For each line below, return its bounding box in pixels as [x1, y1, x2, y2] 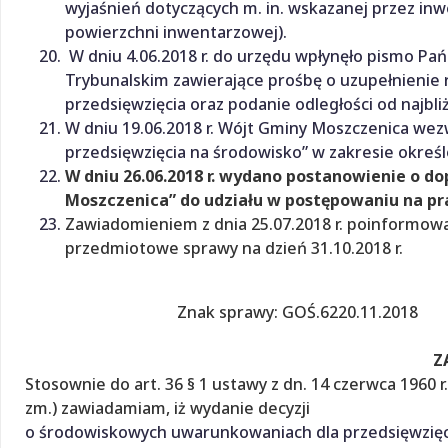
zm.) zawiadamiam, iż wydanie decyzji [25, 396, 310, 419]
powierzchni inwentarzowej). [65, 20, 287, 43]
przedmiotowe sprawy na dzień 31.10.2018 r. [65, 236, 403, 259]
